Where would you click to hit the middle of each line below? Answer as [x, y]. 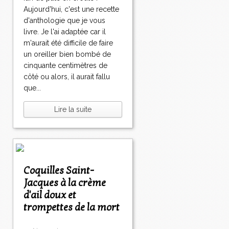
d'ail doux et [50, 196]
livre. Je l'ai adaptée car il [65, 32]
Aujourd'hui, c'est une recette [71, 9]
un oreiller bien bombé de [67, 54]
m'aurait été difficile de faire [68, 43]
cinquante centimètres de [65, 66]
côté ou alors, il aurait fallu [67, 77]
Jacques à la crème [65, 183]
